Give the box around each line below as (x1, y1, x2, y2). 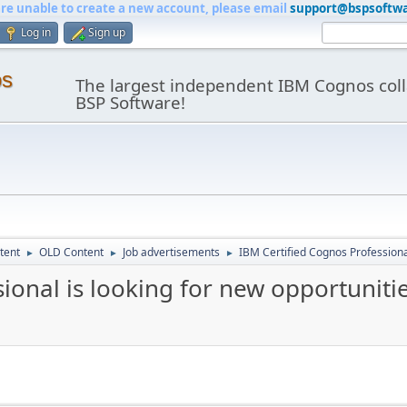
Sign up (88, 25, 125, 40)
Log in (21, 25, 51, 40)
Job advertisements (123, 244, 220, 260)
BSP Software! (74, 91, 185, 114)
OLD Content (39, 244, 104, 260)
